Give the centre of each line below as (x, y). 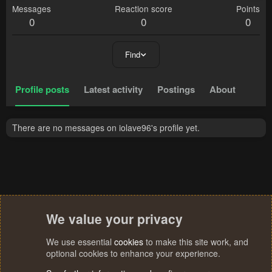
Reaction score (144, 9)
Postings (176, 90)
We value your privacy (114, 219)
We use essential (80, 242)
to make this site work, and (196, 242)
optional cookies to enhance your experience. (133, 253)
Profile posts (42, 90)
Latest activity (113, 90)
